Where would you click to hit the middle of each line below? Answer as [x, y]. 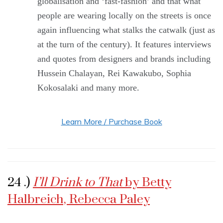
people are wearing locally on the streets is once [124, 15]
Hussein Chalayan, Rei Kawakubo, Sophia [114, 73]
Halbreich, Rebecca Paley [79, 199]
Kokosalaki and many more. [88, 87]
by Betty [148, 182]
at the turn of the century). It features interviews [124, 44]
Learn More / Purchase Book [111, 121]
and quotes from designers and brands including [124, 58]
